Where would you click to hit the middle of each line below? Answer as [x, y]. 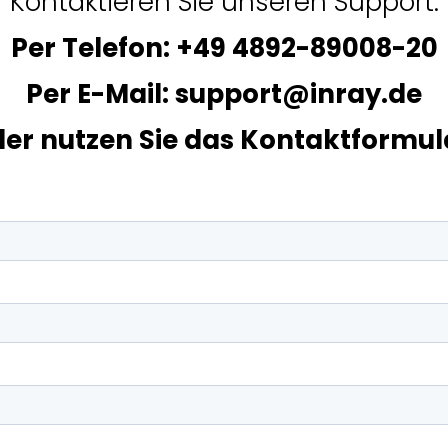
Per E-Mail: [100, 93]
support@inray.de [298, 93]
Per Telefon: [93, 47]
